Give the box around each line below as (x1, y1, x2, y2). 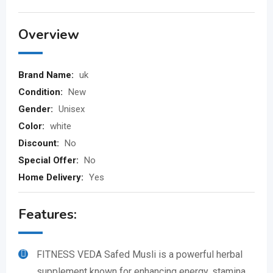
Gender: (18, 104, 55, 115)
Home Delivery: (18, 172, 86, 183)
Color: (18, 121, 47, 132)
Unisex (58, 104, 85, 115)
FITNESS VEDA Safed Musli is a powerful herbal (37, 249, 243, 260)
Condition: (18, 87, 65, 97)
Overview (18, 26, 79, 44)
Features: (18, 205, 77, 224)
